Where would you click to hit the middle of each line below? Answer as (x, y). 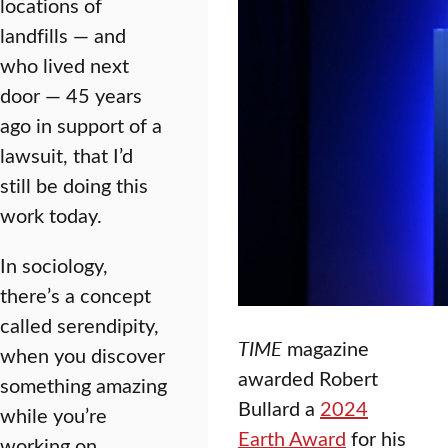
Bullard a (279, 407)
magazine (325, 347)
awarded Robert (308, 377)
